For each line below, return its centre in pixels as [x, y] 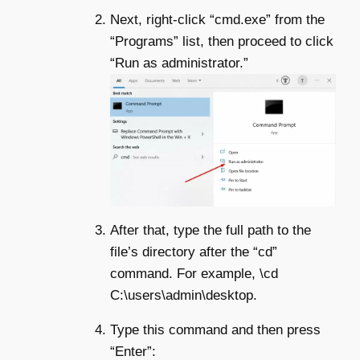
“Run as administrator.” [179, 63]
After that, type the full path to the [211, 230]
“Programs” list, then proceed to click [222, 41]
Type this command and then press [215, 329]
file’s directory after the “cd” [194, 252]
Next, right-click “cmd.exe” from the [217, 20]
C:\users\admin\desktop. [184, 295]
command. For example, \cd [194, 273]
